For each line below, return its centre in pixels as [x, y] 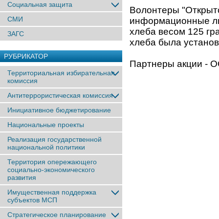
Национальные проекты [46, 125]
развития [22, 177]
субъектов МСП [32, 200]
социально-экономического [51, 170]
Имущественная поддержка [52, 192]
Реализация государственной [55, 139]
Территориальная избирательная [61, 73]
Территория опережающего [52, 162]
